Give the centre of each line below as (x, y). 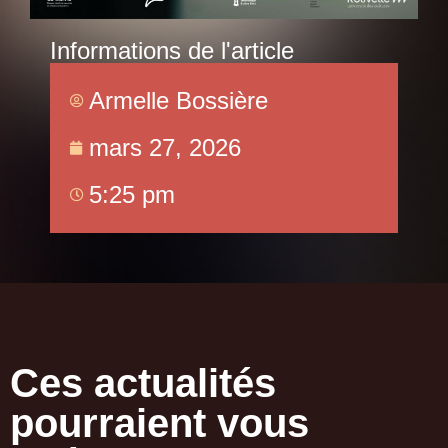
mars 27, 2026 (165, 148)
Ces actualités (143, 383)
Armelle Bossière (178, 101)
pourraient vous (159, 423)
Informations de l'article (172, 51)
